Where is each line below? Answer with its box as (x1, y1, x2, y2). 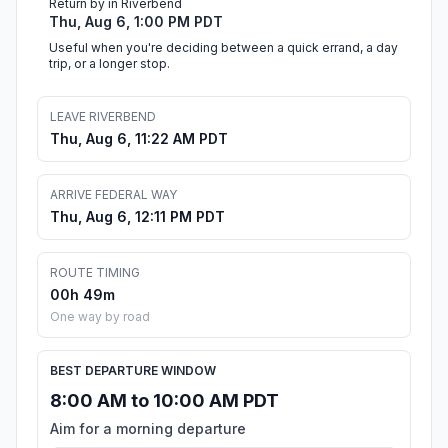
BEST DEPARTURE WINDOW (50, 363, 216, 379)
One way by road (50, 309, 150, 325)
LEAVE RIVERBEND (50, 109, 156, 125)
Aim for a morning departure (50, 420, 246, 438)
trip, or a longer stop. (49, 56, 170, 72)
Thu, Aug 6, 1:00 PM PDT (49, 13, 223, 31)
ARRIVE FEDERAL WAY (50, 187, 177, 203)
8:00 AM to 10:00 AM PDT (50, 390, 279, 412)
